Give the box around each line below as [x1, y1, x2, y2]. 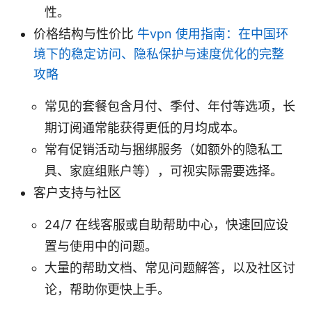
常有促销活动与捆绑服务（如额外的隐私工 [45, 141, 283, 157]
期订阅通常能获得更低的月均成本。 [45, 120, 245, 135]
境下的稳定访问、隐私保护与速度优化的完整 [33, 46, 284, 61]
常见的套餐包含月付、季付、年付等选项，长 [45, 98, 295, 114]
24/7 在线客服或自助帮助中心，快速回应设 [45, 217, 288, 232]
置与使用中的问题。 [45, 238, 157, 253]
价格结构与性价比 [33, 26, 137, 41]
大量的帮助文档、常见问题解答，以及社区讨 [45, 260, 295, 275]
